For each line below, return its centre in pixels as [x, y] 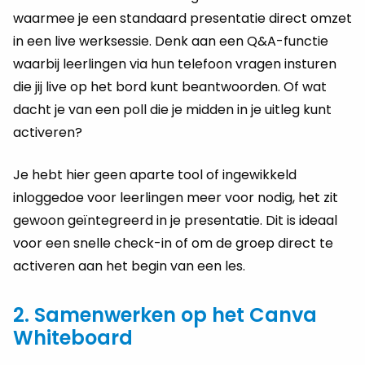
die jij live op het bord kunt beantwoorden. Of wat [170, 86]
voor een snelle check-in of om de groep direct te [173, 243]
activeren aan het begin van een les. [129, 266]
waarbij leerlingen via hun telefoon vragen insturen [175, 64]
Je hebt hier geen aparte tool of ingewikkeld [155, 174]
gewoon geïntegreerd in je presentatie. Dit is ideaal [175, 220]
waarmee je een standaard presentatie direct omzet [182, 18]
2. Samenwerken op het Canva [165, 314]
